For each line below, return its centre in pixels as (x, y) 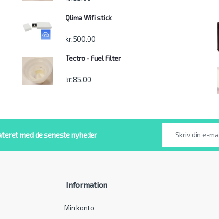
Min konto (79, 207)
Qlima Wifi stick (89, 17)
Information (86, 185)
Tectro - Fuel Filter (93, 58)
